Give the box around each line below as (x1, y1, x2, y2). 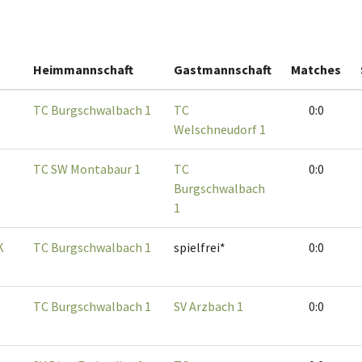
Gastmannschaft (174, 61, 271, 78)
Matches (291, 61, 341, 78)
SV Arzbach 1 (174, 298, 243, 315)
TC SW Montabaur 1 (33, 161, 141, 178)
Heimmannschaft (33, 61, 133, 78)
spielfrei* (174, 239, 225, 256)
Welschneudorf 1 (174, 121, 266, 138)
